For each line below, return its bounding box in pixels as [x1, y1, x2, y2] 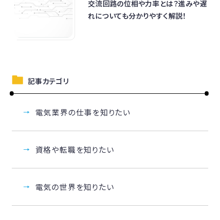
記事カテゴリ [26, 76, 69, 86]
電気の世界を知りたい [35, 181, 114, 192]
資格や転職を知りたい [35, 143, 114, 155]
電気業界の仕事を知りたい [35, 107, 131, 118]
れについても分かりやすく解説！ [88, 10, 187, 21]
